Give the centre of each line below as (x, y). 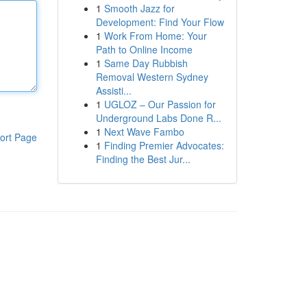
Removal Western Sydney (152, 77)
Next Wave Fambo (144, 132)
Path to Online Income (144, 49)
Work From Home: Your (155, 36)
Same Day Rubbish (146, 63)
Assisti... (113, 90)
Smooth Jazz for (139, 8)
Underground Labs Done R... (158, 118)
